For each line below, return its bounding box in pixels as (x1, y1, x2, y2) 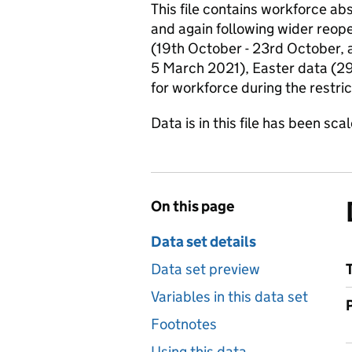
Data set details (151, 233, 256, 251)
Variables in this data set (151, 288, 308, 306)
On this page (151, 197, 234, 215)
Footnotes (151, 315, 217, 333)
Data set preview (151, 260, 260, 278)
